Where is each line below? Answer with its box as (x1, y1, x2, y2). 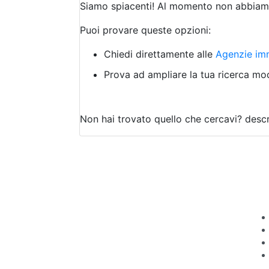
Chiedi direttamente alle (104, 48, 216, 60)
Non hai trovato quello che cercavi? (80, 113, 242, 125)
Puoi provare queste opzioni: (80, 24, 211, 36)
